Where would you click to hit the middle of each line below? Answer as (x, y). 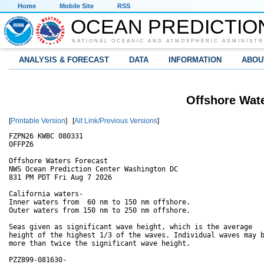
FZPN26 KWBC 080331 (46, 136)
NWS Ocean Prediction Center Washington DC (93, 169)
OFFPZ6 (21, 145)
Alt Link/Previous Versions (116, 121)
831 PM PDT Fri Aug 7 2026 (60, 178)
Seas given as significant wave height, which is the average (131, 227)
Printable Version (38, 121)
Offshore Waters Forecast (58, 161)
